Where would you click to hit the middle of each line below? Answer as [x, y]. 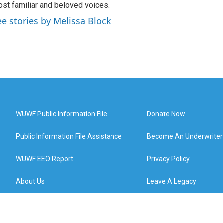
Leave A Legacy [172, 181]
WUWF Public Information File [61, 114]
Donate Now [166, 114]
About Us [30, 181]
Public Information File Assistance [69, 136]
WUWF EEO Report [45, 159]
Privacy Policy [168, 159]
